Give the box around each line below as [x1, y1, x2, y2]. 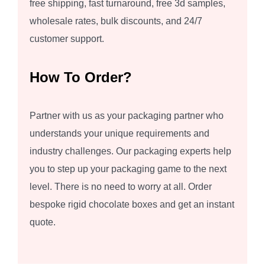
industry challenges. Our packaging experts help [30, 146, 231, 157]
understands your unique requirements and [30, 128, 209, 139]
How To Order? [30, 69, 132, 86]
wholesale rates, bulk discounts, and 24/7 [30, 16, 202, 27]
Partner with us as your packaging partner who [30, 111, 224, 121]
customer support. [30, 34, 104, 44]
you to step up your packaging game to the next [30, 164, 227, 174]
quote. [30, 217, 56, 228]
